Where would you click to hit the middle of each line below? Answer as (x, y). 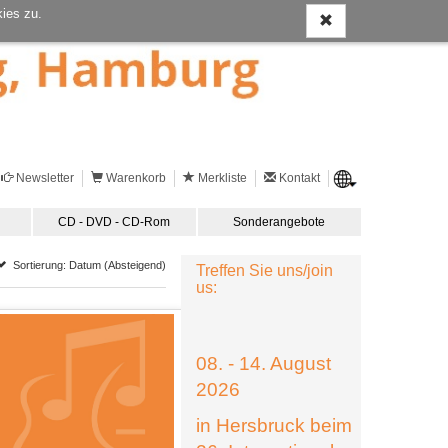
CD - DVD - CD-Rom (114, 222)
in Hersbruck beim (274, 425)
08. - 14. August (263, 363)
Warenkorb (135, 178)
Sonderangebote (279, 222)
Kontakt (299, 178)
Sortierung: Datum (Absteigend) (86, 264)
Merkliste (222, 178)
